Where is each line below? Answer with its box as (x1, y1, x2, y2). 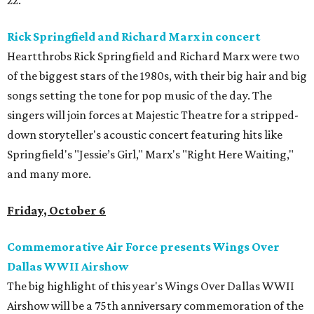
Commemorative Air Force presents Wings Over (7, 240, 280, 254)
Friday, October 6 (7, 203, 106, 218)
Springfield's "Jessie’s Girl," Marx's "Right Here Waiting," (7, 147, 294, 162)
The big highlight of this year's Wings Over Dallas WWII (7, 279, 294, 294)
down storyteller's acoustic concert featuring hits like (7, 128, 282, 142)
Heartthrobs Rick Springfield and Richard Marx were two (7, 49, 299, 64)
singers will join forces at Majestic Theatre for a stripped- (7, 108, 299, 123)
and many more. (7, 167, 91, 182)
